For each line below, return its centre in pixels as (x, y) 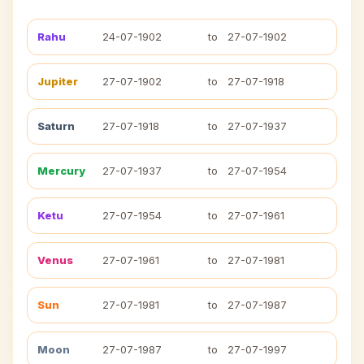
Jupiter (58, 81)
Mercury (61, 171)
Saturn (56, 126)
